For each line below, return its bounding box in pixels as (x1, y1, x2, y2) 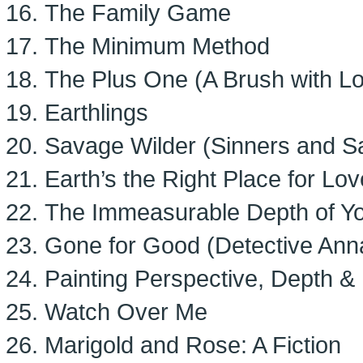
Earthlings (45, 99, 148, 126)
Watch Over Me (45, 298, 207, 325)
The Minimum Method (45, 32, 270, 59)
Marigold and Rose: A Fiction (45, 331, 341, 358)
